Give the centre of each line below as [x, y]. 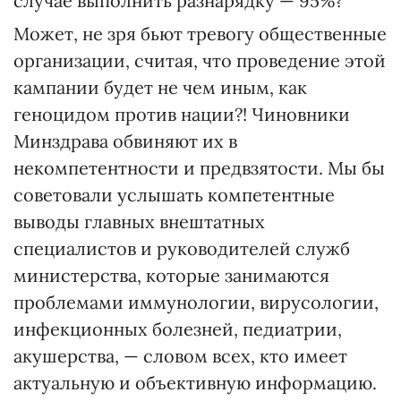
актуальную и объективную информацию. [195, 383]
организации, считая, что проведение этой [200, 60]
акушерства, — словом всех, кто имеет [180, 356]
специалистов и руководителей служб [182, 248]
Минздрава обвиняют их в [125, 141]
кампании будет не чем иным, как [160, 87]
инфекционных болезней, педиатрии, [178, 329]
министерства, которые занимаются [171, 275]
